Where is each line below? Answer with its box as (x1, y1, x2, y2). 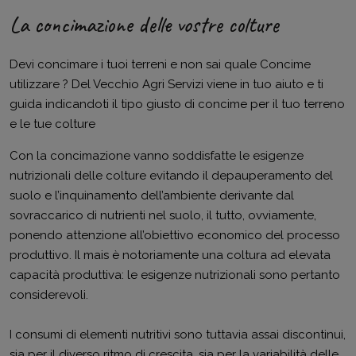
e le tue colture (10, 117, 95, 131)
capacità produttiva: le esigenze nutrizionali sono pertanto (10, 268, 340, 282)
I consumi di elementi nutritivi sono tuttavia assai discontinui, (10, 327, 346, 342)
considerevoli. (10, 288, 88, 302)
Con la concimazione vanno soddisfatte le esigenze (10, 149, 304, 163)
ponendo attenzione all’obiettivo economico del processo (10, 228, 340, 242)
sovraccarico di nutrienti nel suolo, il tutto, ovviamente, (10, 208, 316, 222)
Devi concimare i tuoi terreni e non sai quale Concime (10, 57, 311, 72)
